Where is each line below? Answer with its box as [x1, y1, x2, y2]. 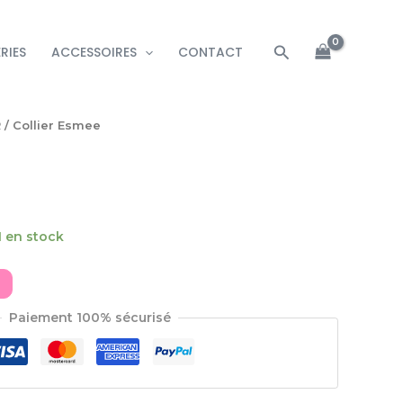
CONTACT [178, 43, 244, 62]
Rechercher [273, 40, 372, 60]
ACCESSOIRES [51, 43, 138, 62]
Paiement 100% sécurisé [9, 309, 171, 327]
